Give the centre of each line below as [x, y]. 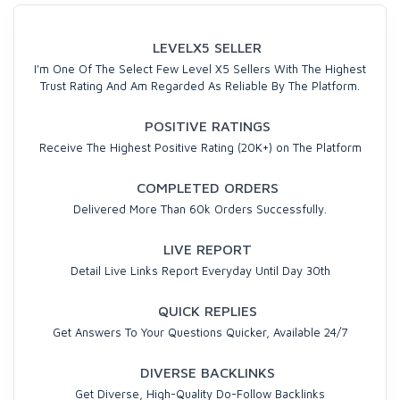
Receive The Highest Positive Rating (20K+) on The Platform [200, 147]
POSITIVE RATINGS [207, 126]
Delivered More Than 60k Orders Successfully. [200, 209]
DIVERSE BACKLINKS [207, 372]
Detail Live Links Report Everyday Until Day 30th [200, 271]
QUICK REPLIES [207, 311]
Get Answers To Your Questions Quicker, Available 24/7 [200, 332]
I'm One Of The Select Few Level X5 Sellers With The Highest [200, 69]
